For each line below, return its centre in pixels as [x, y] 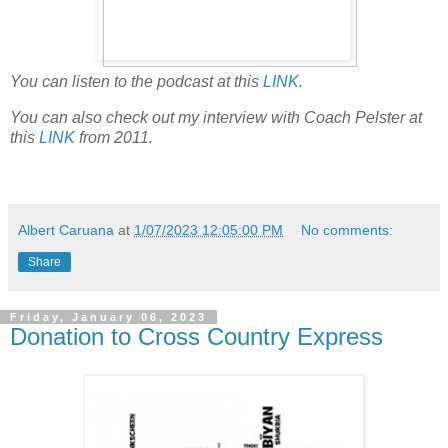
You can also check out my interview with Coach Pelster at [216, 118]
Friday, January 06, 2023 [108, 316]
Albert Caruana [66, 229]
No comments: [347, 229]
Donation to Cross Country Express [196, 336]
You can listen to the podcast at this [136, 82]
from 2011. [114, 138]
